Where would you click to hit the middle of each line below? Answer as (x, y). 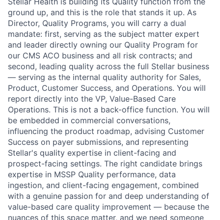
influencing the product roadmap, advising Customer (106, 131)
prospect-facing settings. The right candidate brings (105, 164)
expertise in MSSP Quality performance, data (92, 174)
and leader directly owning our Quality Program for (103, 45)
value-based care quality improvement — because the (109, 207)
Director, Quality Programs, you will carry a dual (97, 23)
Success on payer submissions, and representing (98, 142)
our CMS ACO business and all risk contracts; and (100, 55)
